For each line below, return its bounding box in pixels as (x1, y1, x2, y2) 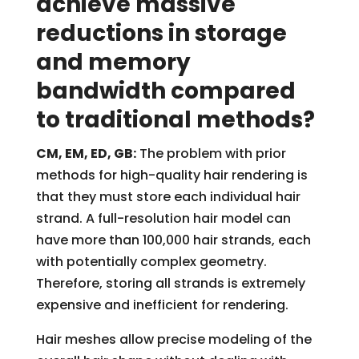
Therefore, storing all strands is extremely (35, 273, 305, 292)
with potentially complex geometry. (35, 252, 267, 271)
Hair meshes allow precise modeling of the (35, 329, 312, 349)
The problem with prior (135, 143, 286, 163)
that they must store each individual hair (35, 187, 301, 206)
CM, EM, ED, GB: (35, 143, 136, 163)
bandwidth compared (35, 75, 296, 107)
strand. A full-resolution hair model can (35, 208, 291, 228)
